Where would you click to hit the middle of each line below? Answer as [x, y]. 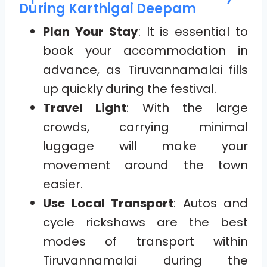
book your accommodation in [145, 51]
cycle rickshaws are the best [145, 223]
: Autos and [211, 204]
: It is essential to [193, 32]
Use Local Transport [108, 204]
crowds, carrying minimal [145, 127]
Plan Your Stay [91, 32]
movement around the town [145, 165]
